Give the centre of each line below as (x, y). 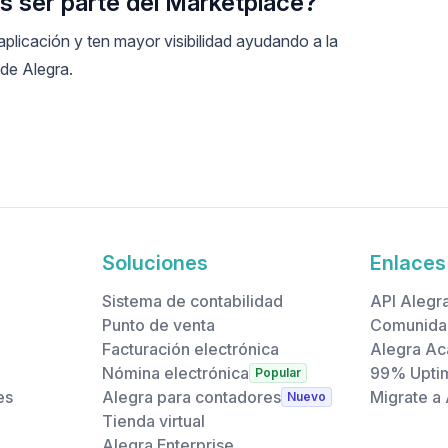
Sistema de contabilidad (192, 301)
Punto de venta (158, 325)
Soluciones (154, 263)
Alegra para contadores (191, 397)
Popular (277, 372)
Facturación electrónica (190, 349)
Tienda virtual (153, 421)
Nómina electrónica (175, 373)
